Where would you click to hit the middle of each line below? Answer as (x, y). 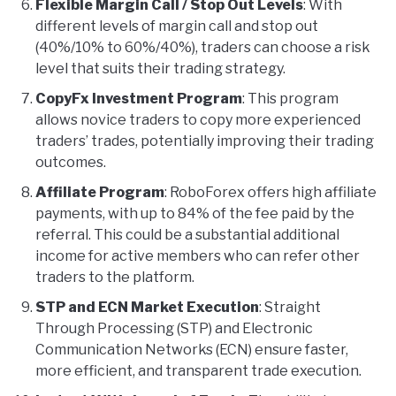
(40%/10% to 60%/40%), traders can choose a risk (203, 48)
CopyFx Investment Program (139, 99)
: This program (290, 99)
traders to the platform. (115, 278)
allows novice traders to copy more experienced (198, 120)
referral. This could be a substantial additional (187, 235)
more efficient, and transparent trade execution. (198, 371)
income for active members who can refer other (198, 256)
